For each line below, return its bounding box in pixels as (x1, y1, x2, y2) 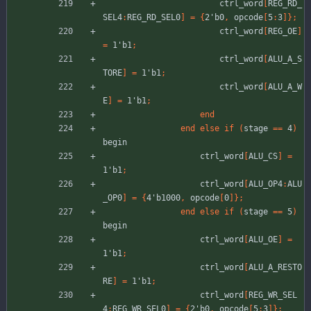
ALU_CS (249, 151, 278, 162)
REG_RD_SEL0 (127, 12, 180, 23)
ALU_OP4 (249, 179, 283, 190)
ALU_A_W (268, 82, 302, 92)
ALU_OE (249, 235, 278, 245)
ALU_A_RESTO (249, 262, 302, 273)
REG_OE (268, 26, 297, 37)
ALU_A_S (268, 54, 302, 65)
